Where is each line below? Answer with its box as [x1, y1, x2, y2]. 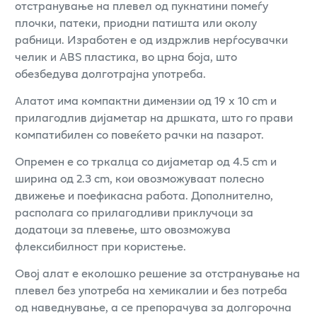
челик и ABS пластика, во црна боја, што [15, 47, 237, 65]
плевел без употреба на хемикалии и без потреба [15, 280, 287, 299]
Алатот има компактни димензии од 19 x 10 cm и [15, 91, 277, 109]
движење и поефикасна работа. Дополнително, [15, 185, 273, 204]
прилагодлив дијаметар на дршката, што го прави [15, 108, 293, 126]
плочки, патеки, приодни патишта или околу [15, 13, 257, 31]
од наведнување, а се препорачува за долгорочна [15, 297, 292, 316]
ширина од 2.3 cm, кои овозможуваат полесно [15, 168, 264, 187]
